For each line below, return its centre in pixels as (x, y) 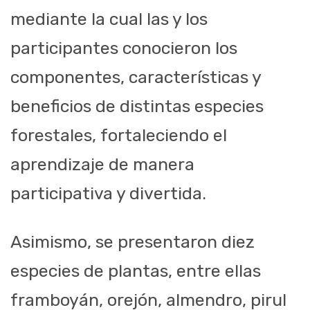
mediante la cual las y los (109, 19)
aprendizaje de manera (102, 165)
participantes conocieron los (124, 48)
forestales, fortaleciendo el (119, 136)
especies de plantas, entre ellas (136, 271)
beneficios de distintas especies (137, 107)
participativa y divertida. (108, 194)
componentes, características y (136, 77)
